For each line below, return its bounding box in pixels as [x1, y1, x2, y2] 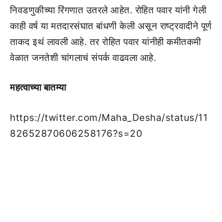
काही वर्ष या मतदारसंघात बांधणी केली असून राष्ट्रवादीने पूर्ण [10, 20, 212, 32]
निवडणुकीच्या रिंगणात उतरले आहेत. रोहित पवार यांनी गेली [10, 4, 206, 16]
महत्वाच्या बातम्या [10, 82, 66, 93]
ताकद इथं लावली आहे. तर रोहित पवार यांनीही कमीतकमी [10, 36, 201, 48]
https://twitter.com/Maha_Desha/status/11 [10, 111, 208, 123]
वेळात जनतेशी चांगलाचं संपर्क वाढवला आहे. [10, 52, 156, 63]
